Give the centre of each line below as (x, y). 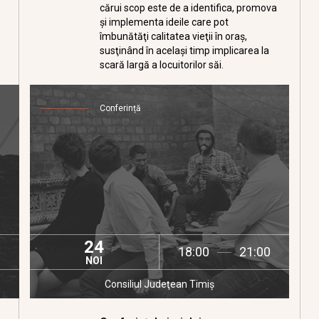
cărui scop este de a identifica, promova (189, 8)
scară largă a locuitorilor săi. (162, 65)
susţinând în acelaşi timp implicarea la (185, 51)
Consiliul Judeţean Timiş (159, 284)
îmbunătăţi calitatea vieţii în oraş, (174, 36)
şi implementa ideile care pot (164, 22)
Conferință (121, 108)
